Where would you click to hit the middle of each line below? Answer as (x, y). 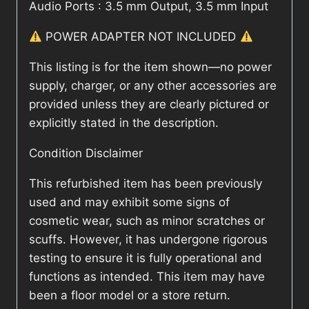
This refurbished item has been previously (146, 184)
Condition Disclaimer (86, 153)
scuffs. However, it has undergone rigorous (148, 240)
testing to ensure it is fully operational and (146, 258)
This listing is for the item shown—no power (150, 67)
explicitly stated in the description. (124, 123)
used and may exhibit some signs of (129, 202)
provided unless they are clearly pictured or (149, 104)
